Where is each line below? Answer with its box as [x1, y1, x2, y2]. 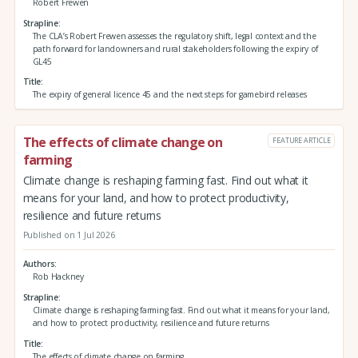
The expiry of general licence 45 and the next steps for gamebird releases [32, 89, 307, 101]
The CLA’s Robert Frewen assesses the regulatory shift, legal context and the [32, 30, 316, 42]
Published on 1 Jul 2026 [22, 229, 115, 241]
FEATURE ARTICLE [272, 134, 331, 145]
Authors [22, 258, 55, 270]
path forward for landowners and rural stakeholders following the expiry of [32, 42, 319, 54]
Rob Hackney [32, 271, 84, 283]
